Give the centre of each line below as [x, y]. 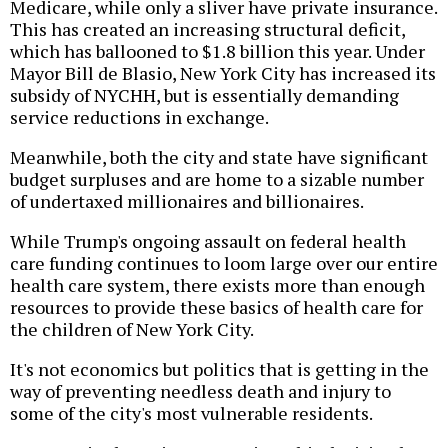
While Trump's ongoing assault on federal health [208, 241]
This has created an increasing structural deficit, [207, 29]
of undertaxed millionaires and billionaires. [187, 201]
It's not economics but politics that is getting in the [219, 369]
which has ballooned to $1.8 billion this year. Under [217, 51]
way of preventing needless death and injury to [200, 391]
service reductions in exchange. [139, 117]
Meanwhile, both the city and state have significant [219, 157]
